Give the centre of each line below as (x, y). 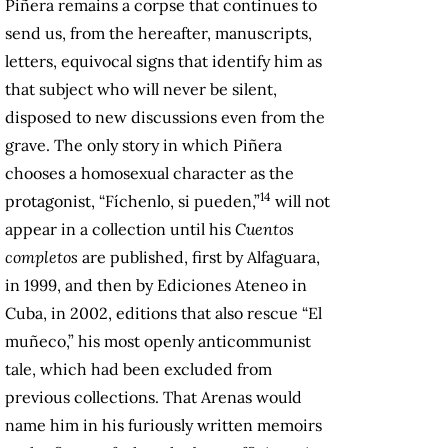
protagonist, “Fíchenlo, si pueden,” (132, 201)
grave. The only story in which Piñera (143, 145)
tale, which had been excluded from (138, 369)
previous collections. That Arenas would (153, 397)
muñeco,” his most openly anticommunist (158, 341)
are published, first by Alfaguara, (199, 257)
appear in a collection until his (120, 229)
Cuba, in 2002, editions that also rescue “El (163, 313)
